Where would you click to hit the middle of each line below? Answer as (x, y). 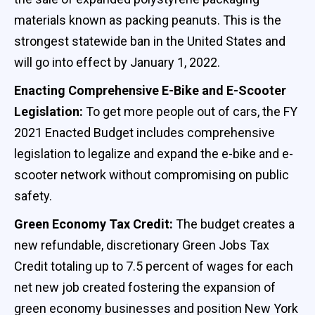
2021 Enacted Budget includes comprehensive (144, 132)
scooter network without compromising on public (152, 174)
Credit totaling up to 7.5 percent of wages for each (154, 266)
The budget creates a (235, 224)
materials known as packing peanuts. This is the (148, 20)
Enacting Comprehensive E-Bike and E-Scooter (150, 90)
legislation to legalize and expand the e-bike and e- (154, 153)
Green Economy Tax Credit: (95, 224)
